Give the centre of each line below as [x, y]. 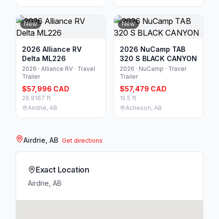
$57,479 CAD [143, 88]
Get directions [82, 140]
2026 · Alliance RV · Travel [59, 68]
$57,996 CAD [46, 88]
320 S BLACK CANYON [158, 58]
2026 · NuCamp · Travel [153, 68]
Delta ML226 [44, 58]
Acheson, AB [144, 108]
